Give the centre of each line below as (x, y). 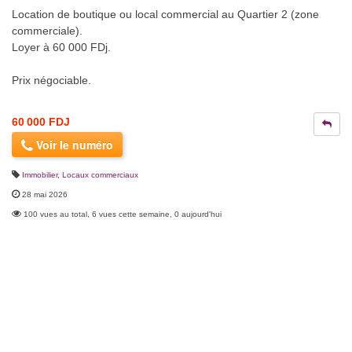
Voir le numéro (73, 145)
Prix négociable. (51, 81)
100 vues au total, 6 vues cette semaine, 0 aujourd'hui (123, 214)
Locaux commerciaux (100, 175)
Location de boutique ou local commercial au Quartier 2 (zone (165, 15)
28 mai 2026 (45, 195)
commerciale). (47, 31)
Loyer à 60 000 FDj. (61, 48)
